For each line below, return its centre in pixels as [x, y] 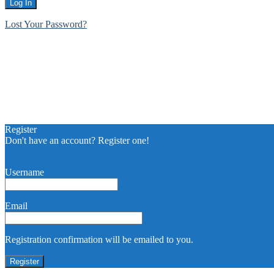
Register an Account [44, 151]
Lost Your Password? [46, 24]
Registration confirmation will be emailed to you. [99, 239]
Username [24, 172]
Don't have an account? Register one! [77, 140]
